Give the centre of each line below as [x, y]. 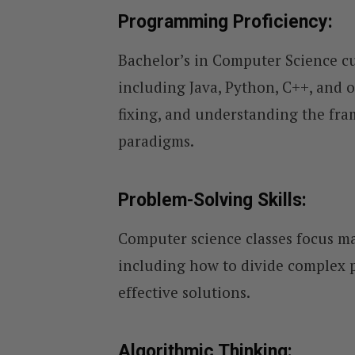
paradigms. [156, 141]
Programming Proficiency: [225, 21]
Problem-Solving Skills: [212, 200]
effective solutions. [184, 292]
